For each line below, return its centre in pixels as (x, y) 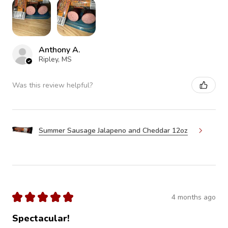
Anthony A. (60, 50)
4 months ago (194, 197)
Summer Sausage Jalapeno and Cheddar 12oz (113, 130)
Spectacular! (41, 219)
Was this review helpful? (52, 85)
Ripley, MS (55, 60)
